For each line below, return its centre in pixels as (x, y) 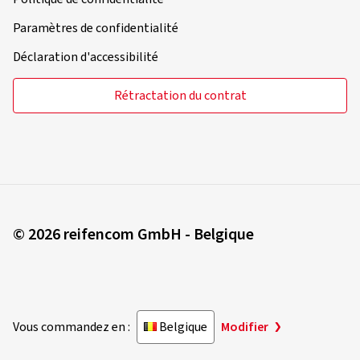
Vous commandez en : (72, 327)
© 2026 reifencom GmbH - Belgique (133, 235)
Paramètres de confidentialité (96, 28)
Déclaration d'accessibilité (86, 57)
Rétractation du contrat (180, 96)
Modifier (245, 327)
